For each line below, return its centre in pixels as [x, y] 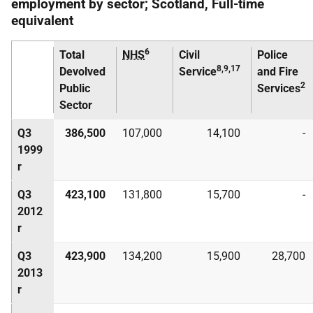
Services [279, 88]
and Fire [278, 72]
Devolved [82, 72]
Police [272, 55]
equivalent [42, 21]
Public [75, 88]
